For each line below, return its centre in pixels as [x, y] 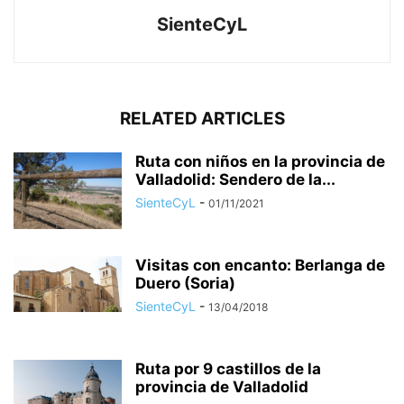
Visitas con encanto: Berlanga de [260, 266]
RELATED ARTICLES [202, 119]
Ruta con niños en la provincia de [260, 162]
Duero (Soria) [185, 284]
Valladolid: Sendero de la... [235, 180]
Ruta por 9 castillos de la [228, 369]
